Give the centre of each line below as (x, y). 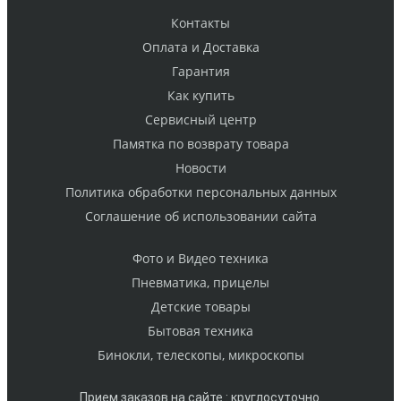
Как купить (200, 96)
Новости (200, 168)
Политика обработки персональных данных (200, 192)
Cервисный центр (200, 120)
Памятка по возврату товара (200, 144)
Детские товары (200, 307)
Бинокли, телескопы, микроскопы (200, 355)
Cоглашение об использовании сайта (200, 217)
